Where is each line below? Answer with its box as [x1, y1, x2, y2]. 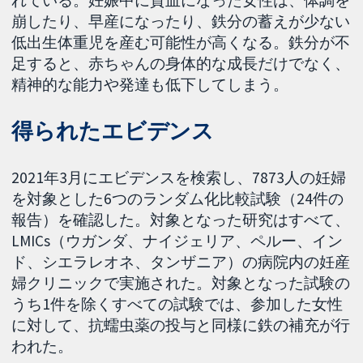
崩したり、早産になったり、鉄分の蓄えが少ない [11, 11, 351, 31]
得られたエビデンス [11, 117, 215, 145]
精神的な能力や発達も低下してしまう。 [11, 74, 289, 94]
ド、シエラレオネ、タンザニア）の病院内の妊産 [11, 252, 351, 272]
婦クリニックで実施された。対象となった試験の [11, 273, 351, 293]
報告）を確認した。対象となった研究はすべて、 [11, 210, 351, 230]
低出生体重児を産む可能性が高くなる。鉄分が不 [11, 32, 351, 52]
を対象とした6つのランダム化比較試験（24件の [11, 189, 344, 209]
